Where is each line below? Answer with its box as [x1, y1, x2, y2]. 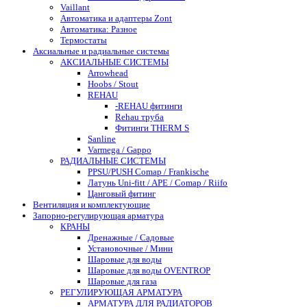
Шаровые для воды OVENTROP [88, 265, 210, 275]
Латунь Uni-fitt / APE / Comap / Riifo [88, 177, 228, 188]
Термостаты [60, 34, 107, 45]
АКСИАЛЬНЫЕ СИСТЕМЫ [60, 56, 169, 67]
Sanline [88, 133, 116, 144]
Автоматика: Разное [60, 23, 137, 34]
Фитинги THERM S [115, 122, 189, 133]
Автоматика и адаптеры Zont [60, 12, 172, 23]
